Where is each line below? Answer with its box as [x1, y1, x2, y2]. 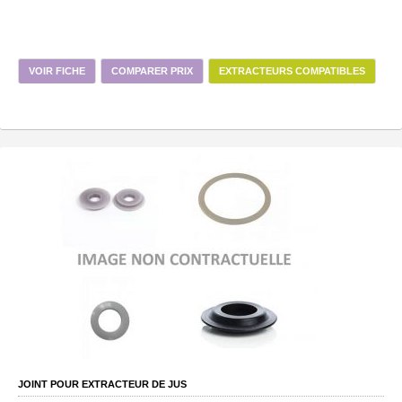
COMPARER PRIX [111, 65, 193, 76]
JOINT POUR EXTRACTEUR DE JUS [18, 378, 187, 389]
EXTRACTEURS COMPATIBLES [219, 65, 365, 76]
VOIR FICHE [29, 65, 85, 76]
